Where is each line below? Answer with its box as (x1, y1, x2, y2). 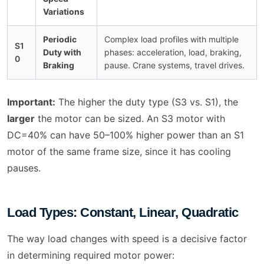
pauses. (7, 162, 41, 174)
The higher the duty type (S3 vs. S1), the (55, 96, 238, 108)
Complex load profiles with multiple (104, 34, 239, 45)
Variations (43, 6, 84, 17)
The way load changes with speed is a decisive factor (7, 233, 247, 245)
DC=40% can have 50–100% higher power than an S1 (7, 129, 244, 141)
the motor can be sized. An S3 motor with (35, 113, 225, 125)
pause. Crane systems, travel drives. (104, 60, 245, 71)
